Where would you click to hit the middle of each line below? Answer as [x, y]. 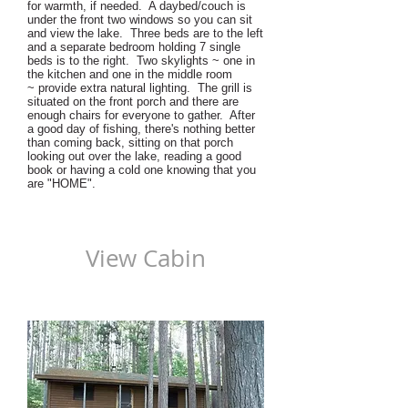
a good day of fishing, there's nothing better [141, 129]
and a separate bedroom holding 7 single [134, 47]
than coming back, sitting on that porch [130, 143]
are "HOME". [63, 184]
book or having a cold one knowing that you [142, 170]
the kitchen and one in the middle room [130, 74]
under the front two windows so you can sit [140, 20]
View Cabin [146, 258]
